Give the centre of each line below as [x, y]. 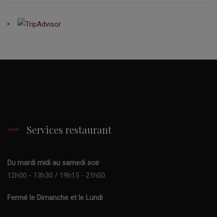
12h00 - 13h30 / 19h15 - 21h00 [56, 176]
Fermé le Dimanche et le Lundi [55, 198]
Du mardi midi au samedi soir [53, 163]
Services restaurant [69, 130]
